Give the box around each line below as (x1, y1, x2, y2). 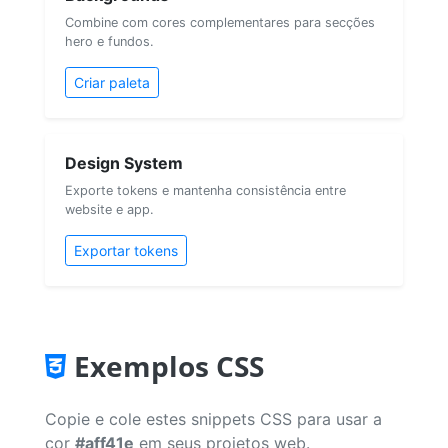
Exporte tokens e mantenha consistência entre (65, 182, 346, 198)
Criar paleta (74, 73, 150, 91)
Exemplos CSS (74, 346, 264, 385)
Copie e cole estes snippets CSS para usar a (45, 408, 382, 429)
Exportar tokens (74, 241, 178, 259)
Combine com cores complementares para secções (65, 14, 375, 30)
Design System (65, 152, 183, 173)
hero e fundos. (65, 33, 154, 49)
